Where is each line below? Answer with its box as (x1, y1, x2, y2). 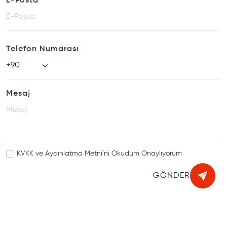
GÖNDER (153, 172, 190, 180)
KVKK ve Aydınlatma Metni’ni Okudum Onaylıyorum (17, 150, 182, 158)
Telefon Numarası (6, 45, 79, 54)
